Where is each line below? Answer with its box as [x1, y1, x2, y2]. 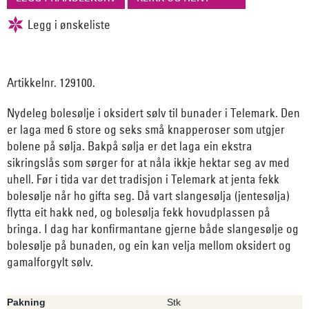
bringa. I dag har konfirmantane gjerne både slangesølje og [7, 221, 299, 236]
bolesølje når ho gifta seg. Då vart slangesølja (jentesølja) [7, 188, 290, 203]
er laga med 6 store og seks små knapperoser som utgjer [7, 121, 285, 137]
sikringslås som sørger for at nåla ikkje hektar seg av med [7, 154, 290, 170]
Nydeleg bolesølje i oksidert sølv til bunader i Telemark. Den [7, 105, 300, 120]
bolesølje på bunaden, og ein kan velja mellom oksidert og [7, 237, 291, 252]
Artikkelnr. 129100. [7, 74, 95, 90]
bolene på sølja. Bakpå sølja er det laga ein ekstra [7, 138, 252, 153]
